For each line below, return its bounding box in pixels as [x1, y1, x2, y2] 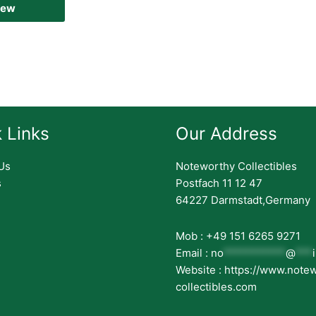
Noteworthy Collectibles [176, 159, 297, 174]
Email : [176, 245, 211, 260]
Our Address [176, 123, 277, 145]
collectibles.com [176, 279, 257, 293]
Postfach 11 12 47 [176, 176, 262, 190]
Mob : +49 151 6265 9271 [176, 229, 300, 243]
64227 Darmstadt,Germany [176, 193, 310, 207]
